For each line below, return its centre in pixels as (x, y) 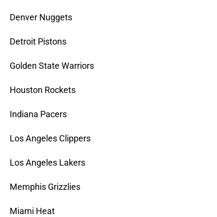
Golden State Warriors (52, 66)
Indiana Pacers (38, 114)
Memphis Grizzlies (45, 187)
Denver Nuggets (41, 17)
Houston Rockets (43, 90)
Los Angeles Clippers (50, 139)
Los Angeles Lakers (47, 163)
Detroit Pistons (38, 42)
